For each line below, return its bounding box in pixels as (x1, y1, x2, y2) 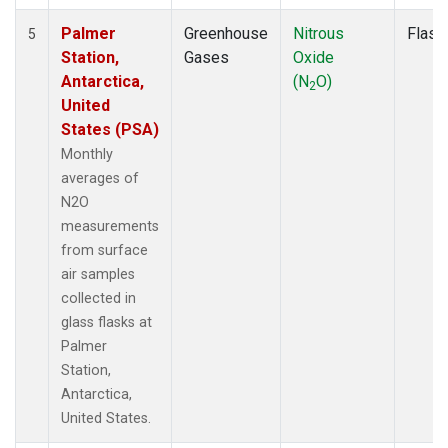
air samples (61, 265, 135, 283)
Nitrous (293, 23, 344, 43)
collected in (61, 289, 136, 307)
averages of (61, 169, 139, 187)
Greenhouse (184, 23, 268, 43)
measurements (61, 217, 159, 235)
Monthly (61, 145, 113, 163)
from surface (61, 241, 148, 259)
